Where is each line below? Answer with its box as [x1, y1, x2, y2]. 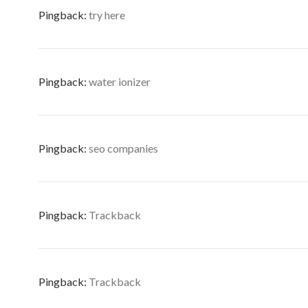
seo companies [89, 142, 158, 155]
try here [89, 8, 125, 21]
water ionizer [89, 75, 151, 88]
